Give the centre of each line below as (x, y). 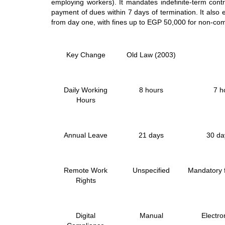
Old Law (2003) (151, 55)
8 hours (151, 90)
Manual (151, 216)
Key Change (86, 55)
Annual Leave (86, 135)
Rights (86, 181)
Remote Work (86, 171)
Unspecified (151, 171)
